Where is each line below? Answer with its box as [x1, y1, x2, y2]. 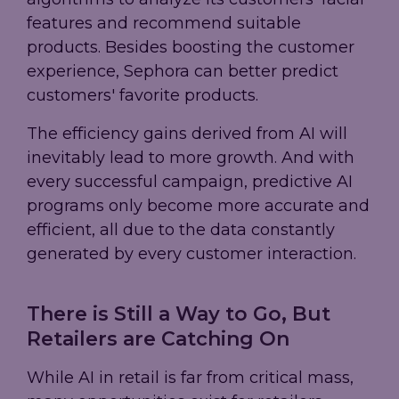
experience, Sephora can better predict [27, 61, 338, 82]
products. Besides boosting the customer [27, 37, 354, 58]
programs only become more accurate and [27, 196, 370, 216]
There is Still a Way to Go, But [27, 302, 330, 327]
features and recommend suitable [27, 13, 301, 34]
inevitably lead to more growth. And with [27, 148, 354, 168]
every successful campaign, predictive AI [27, 172, 353, 192]
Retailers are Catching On [27, 327, 289, 352]
